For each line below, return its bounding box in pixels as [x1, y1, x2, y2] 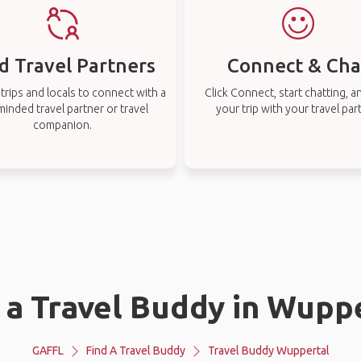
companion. [33, 118, 93, 131]
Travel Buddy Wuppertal [207, 344, 330, 357]
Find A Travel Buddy [85, 344, 185, 357]
